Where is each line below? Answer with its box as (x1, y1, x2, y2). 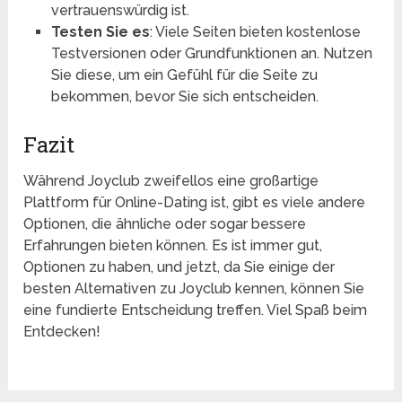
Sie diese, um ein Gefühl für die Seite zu (50, 66, 318, 84)
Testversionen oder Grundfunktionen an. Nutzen (50, 45, 372, 63)
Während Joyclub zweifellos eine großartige (23, 172, 319, 190)
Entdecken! (23, 323, 101, 341)
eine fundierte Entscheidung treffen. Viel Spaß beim (23, 301, 368, 319)
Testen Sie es (50, 23, 150, 41)
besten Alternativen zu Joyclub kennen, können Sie (23, 280, 365, 298)
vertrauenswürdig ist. (50, 2, 189, 20)
